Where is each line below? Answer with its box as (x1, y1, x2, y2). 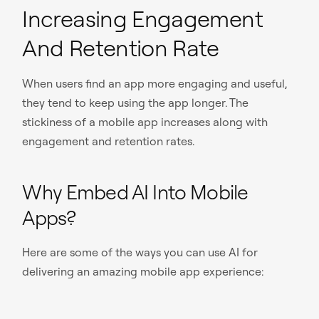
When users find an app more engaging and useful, (22, 76, 288, 91)
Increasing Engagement (22, 4, 263, 33)
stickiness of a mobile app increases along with (22, 115, 268, 130)
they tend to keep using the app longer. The (22, 95, 249, 110)
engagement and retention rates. (22, 134, 195, 149)
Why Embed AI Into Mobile (22, 179, 249, 205)
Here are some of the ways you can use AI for (22, 244, 258, 259)
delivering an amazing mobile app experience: (22, 263, 264, 278)
